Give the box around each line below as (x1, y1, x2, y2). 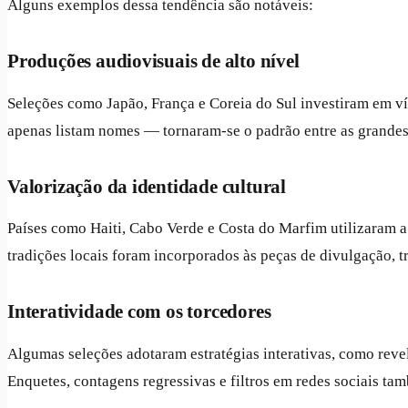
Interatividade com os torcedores (7, 301, 271, 322)
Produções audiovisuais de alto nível (7, 50, 300, 72)
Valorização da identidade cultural (7, 175, 286, 197)
